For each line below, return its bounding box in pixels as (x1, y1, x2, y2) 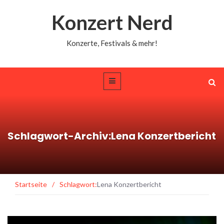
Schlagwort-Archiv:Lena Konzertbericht (7, 128, 216, 143)
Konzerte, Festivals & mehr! (66, 38, 157, 47)
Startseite (15, 179, 47, 188)
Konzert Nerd (51, 10, 173, 34)
